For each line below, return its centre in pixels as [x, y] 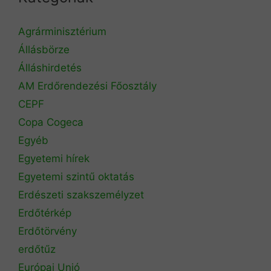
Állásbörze [44, 49]
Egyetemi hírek [54, 158]
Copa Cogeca [52, 122]
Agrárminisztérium [62, 31]
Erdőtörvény [47, 231]
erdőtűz [37, 249]
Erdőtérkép [45, 213]
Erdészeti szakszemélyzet [81, 194]
